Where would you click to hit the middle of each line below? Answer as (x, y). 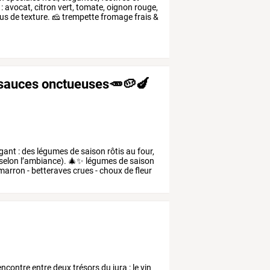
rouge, (146, 8)
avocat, (18, 8)
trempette (80, 17)
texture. (35, 17)
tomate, (90, 8)
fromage (116, 17)
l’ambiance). (43, 161)
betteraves (51, 170)
